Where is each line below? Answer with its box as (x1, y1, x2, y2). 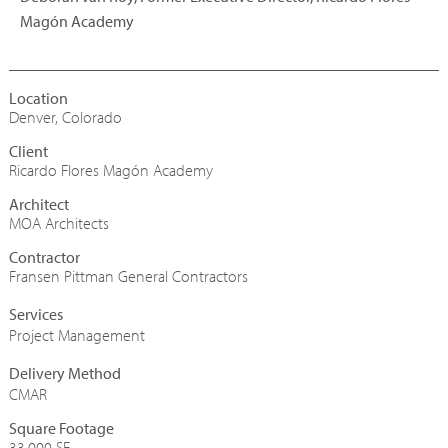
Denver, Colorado (9, 107, 122, 128)
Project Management (9, 325, 145, 346)
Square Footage (9, 418, 114, 439)
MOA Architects (9, 213, 109, 234)
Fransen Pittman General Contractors (9, 266, 248, 287)
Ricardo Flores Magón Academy (9, 160, 213, 181)
